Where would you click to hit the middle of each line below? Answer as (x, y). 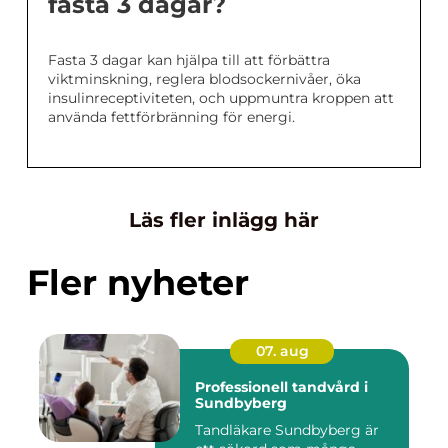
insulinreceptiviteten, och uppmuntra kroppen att (221, 98)
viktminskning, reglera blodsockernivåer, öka (204, 79)
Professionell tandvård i (281, 387)
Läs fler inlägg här (224, 220)
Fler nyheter (138, 283)
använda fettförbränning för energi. (171, 117)
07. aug (282, 351)
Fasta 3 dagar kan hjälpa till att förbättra (189, 60)
